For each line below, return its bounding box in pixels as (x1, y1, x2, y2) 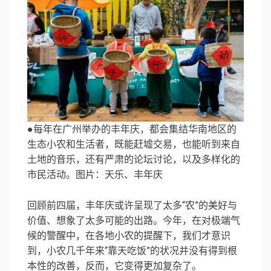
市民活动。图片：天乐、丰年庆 (27, 169, 163, 181)
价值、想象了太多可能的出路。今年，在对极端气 (27, 215, 240, 227)
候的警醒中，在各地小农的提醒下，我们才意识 (27, 230, 230, 242)
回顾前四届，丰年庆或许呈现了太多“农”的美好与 (27, 200, 237, 212)
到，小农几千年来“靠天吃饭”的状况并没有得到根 (27, 245, 237, 257)
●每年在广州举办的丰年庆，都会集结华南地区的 (27, 123, 237, 135)
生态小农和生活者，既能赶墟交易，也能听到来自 (27, 139, 240, 151)
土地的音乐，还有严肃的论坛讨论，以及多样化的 (27, 154, 240, 166)
